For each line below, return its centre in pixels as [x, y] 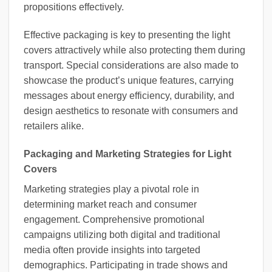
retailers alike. [54, 126]
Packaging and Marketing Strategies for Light [127, 154]
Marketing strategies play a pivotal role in [111, 189]
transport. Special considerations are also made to [131, 65]
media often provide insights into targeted [112, 250]
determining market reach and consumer [110, 204]
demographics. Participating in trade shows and [126, 265]
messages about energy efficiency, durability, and [129, 95]
